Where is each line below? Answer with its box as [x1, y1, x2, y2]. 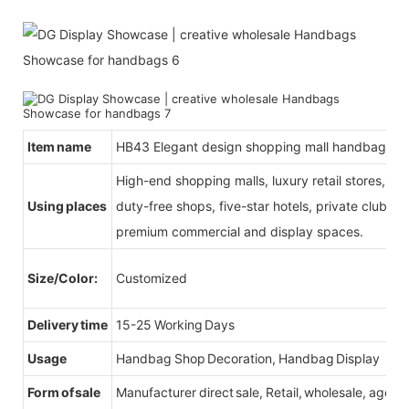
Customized [116, 269, 187, 286]
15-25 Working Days [116, 316, 235, 332]
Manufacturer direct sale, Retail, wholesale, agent [116, 383, 404, 400]
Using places [27, 197, 107, 214]
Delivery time [27, 316, 108, 332]
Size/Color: [27, 269, 100, 286]
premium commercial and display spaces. [116, 223, 363, 239]
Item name [27, 138, 95, 154]
